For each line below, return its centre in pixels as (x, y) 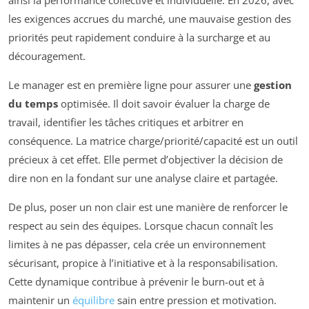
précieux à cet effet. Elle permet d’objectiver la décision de (146, 159)
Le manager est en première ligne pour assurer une (131, 84)
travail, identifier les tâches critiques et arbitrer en (126, 122)
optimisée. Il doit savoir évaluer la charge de (164, 103)
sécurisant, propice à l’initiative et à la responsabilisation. (143, 262)
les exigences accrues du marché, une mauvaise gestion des (150, 18)
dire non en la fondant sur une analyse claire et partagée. (143, 178)
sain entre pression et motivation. (196, 300)
